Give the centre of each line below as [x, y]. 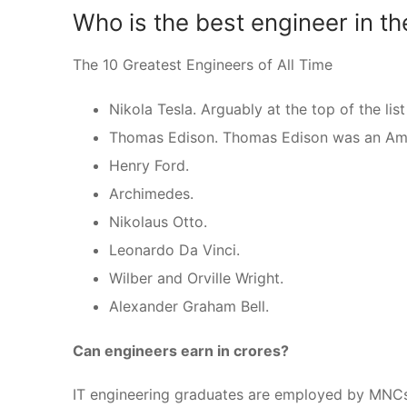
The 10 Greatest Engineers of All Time [203, 64]
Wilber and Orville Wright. [196, 278]
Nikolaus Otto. [158, 221]
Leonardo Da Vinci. [174, 249]
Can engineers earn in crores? [181, 350]
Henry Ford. [149, 165]
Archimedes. [151, 193]
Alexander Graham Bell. [189, 306]
